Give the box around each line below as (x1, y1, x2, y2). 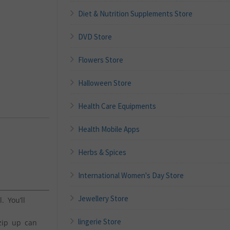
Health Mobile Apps (78, 124, 140, 134)
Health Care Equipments (78, 101, 157, 111)
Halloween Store (78, 78, 132, 88)
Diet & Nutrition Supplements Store (78, 8, 193, 18)
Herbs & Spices (78, 147, 127, 157)
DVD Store (78, 31, 112, 42)
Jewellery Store (78, 193, 129, 203)
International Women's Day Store (78, 170, 184, 180)
